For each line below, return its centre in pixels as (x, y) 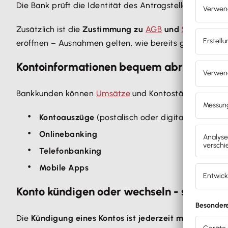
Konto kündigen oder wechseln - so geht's (120, 192)
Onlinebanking (68, 134)
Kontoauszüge (67, 117)
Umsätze (113, 93)
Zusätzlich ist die (50, 29)
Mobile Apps (64, 168)
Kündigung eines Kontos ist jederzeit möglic (117, 218)
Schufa (195, 29)
